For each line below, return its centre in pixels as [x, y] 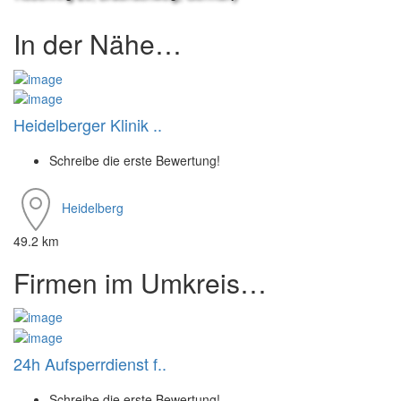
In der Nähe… [98, 44]
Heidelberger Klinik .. [88, 125]
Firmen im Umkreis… [140, 283]
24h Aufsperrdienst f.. [90, 363]
